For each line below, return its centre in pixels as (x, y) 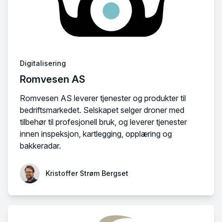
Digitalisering (43, 63)
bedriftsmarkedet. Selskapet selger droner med (102, 110)
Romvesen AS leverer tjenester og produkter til (103, 98)
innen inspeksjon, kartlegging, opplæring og (96, 134)
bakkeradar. (40, 146)
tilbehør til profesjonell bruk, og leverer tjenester (103, 122)
